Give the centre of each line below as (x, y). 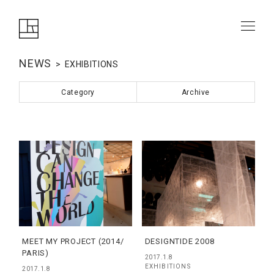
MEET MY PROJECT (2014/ (73, 241)
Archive (195, 92)
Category (78, 92)
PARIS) (36, 253)
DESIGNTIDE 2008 (180, 241)
